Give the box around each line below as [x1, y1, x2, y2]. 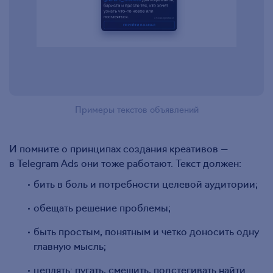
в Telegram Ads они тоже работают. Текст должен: [9, 156, 241, 170]
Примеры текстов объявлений [74, 103, 199, 116]
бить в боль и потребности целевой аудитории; [34, 177, 258, 191]
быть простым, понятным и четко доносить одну [34, 224, 259, 238]
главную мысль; [34, 239, 106, 253]
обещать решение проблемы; [34, 200, 171, 214]
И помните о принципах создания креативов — [9, 141, 229, 155]
